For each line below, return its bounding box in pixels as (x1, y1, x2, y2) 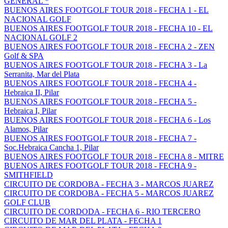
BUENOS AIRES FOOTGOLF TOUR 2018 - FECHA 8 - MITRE (4, 152, 224, 161)
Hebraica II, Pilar (4, 88, 59, 97)
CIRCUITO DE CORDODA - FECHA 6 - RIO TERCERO (4, 207, 201, 216)
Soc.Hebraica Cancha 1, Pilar (4, 143, 99, 152)
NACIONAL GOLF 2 (4, 33, 77, 42)
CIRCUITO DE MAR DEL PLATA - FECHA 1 (4, 216, 162, 225)
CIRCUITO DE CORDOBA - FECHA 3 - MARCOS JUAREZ (4, 180, 214, 188)
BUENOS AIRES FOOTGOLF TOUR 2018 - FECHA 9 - (4, 161, 196, 170)
